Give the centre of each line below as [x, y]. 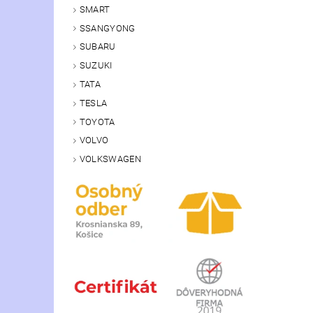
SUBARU [97, 47]
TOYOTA [97, 122]
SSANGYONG [107, 28]
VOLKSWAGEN [110, 159]
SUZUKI [96, 66]
